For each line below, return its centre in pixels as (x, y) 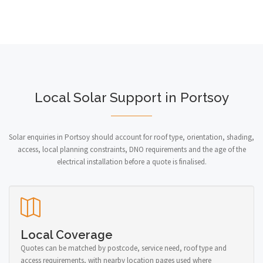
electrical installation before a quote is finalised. (131, 161)
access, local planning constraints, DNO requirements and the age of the (131, 149)
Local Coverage (67, 235)
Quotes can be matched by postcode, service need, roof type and (124, 248)
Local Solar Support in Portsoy (131, 97)
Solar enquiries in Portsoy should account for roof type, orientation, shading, (131, 137)
